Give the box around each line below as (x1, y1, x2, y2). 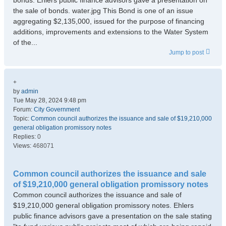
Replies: (13, 133, 37, 140)
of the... (13, 38, 37, 46)
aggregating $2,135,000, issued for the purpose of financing (13, 17, 204, 25)
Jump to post (169, 49, 204, 56)
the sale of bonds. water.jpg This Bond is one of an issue (13, 7, 193, 15)
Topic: (13, 115, 31, 122)
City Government (34, 106, 80, 113)
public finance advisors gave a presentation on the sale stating (13, 212, 212, 220)
